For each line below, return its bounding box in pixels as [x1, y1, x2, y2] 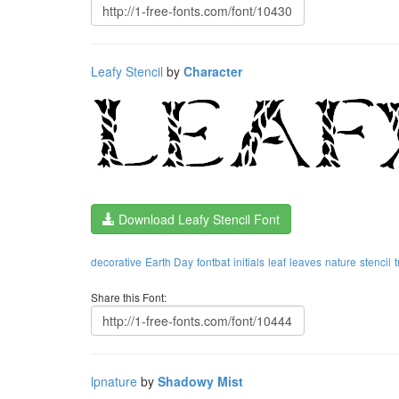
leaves [289, 254, 322, 269]
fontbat [197, 254, 230, 269]
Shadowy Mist [158, 372, 243, 390]
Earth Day [145, 254, 193, 269]
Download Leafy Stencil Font [115, 210, 280, 228]
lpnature [91, 372, 137, 390]
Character [183, 62, 242, 80]
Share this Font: [91, 289, 167, 305]
